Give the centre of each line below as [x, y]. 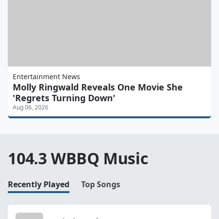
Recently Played [39, 184]
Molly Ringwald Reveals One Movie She [98, 87]
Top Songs [101, 184]
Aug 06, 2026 [31, 107]
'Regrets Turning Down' [64, 98]
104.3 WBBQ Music [78, 158]
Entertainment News [46, 76]
